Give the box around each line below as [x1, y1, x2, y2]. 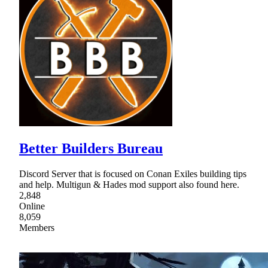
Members [19, 222, 54, 233]
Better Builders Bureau [19, 140, 163, 156]
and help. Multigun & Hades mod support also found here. [19, 179, 239, 190]
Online [19, 200, 45, 211]
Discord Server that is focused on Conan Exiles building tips [19, 168, 246, 179]
